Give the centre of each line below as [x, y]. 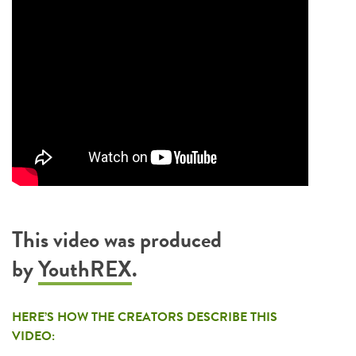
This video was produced [117, 240]
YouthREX [85, 269]
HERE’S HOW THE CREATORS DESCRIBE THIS [145, 317]
